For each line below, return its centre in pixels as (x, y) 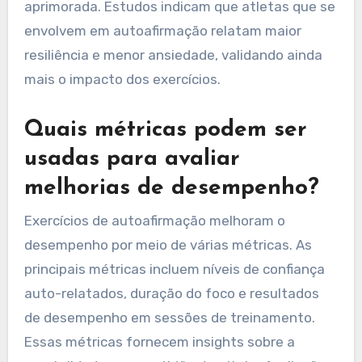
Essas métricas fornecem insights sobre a (159, 341)
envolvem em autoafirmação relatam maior (162, 31)
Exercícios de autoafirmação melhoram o (154, 220)
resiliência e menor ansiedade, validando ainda (173, 55)
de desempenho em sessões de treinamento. (169, 317)
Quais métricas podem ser (165, 130)
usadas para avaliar (132, 160)
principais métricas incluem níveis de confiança (174, 269)
